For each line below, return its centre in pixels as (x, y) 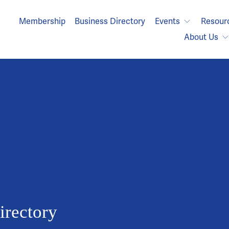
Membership (42, 22)
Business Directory (110, 22)
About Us (201, 38)
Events (168, 22)
